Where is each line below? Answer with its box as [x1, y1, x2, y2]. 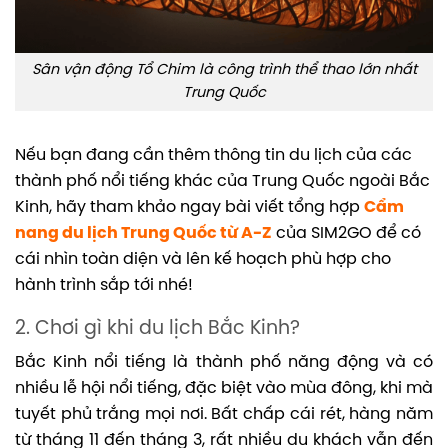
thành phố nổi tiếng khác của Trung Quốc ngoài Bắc [15, 172, 430, 190]
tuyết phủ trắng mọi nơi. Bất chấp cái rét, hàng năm [15, 406, 433, 424]
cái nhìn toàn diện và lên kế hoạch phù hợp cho [15, 250, 391, 268]
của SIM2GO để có [272, 224, 421, 242]
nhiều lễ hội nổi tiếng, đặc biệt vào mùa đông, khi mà [15, 380, 433, 398]
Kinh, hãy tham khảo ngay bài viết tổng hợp [15, 198, 364, 216]
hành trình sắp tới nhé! [15, 276, 193, 294]
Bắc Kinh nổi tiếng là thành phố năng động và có [15, 354, 433, 372]
